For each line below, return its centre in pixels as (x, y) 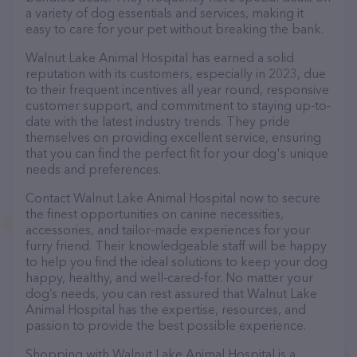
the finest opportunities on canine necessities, (155, 214)
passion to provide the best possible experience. (166, 325)
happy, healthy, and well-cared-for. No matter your (169, 277)
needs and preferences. (93, 169)
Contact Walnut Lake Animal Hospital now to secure (173, 198)
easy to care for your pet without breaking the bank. (175, 29)
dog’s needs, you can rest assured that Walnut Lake (171, 293)
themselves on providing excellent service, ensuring (173, 137)
